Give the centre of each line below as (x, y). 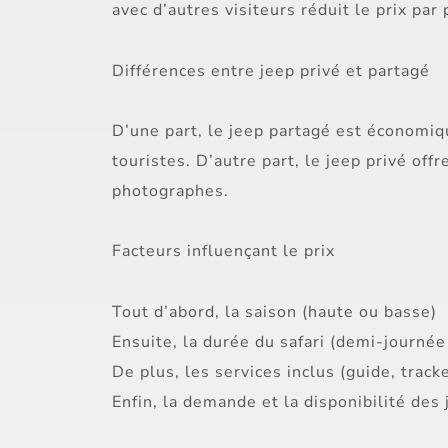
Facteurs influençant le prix (223, 251)
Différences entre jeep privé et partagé (271, 70)
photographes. (170, 190)
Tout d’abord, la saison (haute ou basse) (274, 311)
